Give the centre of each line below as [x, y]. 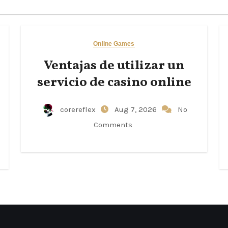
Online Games [114, 44]
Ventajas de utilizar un [114, 66]
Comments [113, 125]
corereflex [78, 109]
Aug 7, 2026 [137, 109]
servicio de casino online [114, 82]
